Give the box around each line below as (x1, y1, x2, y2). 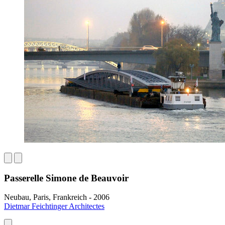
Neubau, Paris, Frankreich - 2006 (4, 193, 109, 202)
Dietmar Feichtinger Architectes (4, 202, 104, 211)
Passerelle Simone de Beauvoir (4, 172, 129, 183)
